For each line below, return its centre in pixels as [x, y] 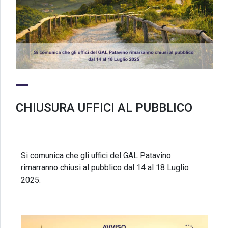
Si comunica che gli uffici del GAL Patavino [96, 156]
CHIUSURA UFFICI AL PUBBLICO [104, 108]
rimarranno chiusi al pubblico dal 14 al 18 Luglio [105, 168]
